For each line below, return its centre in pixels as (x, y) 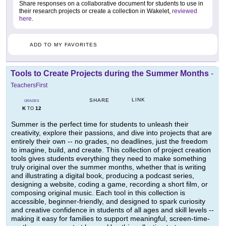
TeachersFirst (29, 86)
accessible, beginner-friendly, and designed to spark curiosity (108, 202)
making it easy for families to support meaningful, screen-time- (110, 219)
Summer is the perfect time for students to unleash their (100, 124)
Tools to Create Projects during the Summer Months (110, 74)
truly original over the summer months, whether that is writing (108, 167)
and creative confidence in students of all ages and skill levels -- (112, 210)
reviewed (185, 11)
